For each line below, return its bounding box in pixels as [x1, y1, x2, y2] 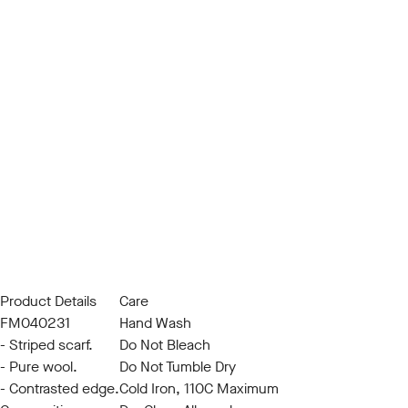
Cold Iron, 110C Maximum [119, 379, 279, 398]
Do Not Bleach [119, 335, 210, 354]
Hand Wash [119, 313, 191, 332]
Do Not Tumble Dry [119, 357, 236, 376]
